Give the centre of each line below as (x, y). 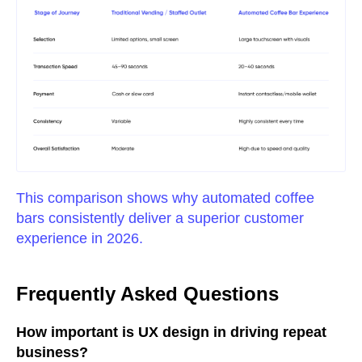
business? (52, 352)
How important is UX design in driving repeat (171, 332)
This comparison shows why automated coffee (165, 198)
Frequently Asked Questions (147, 293)
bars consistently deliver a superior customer (160, 218)
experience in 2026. (80, 238)
